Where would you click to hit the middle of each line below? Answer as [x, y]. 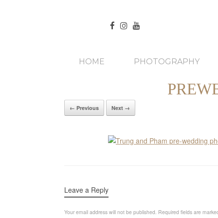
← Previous [84, 108]
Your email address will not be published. [110, 212]
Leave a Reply [86, 190]
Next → [121, 108]
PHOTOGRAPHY [167, 62]
